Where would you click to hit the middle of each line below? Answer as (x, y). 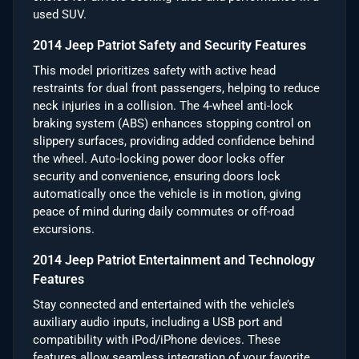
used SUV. (60, 14)
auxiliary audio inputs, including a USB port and (157, 322)
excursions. (64, 229)
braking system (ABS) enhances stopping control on (172, 123)
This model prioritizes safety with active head (154, 70)
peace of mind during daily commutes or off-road (163, 211)
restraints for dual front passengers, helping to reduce (176, 88)
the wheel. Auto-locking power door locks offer (159, 158)
